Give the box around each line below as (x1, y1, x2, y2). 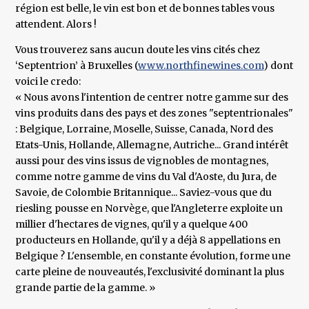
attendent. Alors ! (15, 18, 97, 31)
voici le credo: (15, 75, 81, 88)
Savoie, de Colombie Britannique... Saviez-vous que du (15, 186, 272, 199)
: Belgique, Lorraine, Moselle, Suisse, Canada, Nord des (15, 123, 274, 136)
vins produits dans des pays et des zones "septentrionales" (15, 107, 294, 120)
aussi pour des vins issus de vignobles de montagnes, (15, 154, 269, 168)
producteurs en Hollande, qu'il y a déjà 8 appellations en (15, 234, 281, 247)
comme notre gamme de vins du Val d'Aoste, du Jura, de (15, 170, 277, 183)
